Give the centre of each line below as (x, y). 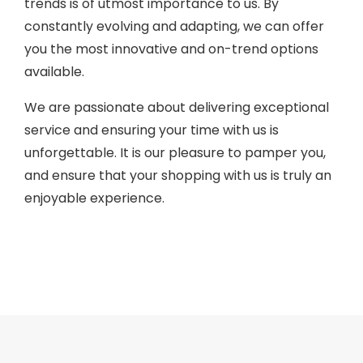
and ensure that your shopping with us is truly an (178, 175)
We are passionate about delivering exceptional (177, 107)
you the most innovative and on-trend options (171, 49)
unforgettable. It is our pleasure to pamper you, (175, 152)
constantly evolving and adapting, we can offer (174, 26)
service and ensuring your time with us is (152, 130)
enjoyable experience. (94, 198)
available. (54, 71)
